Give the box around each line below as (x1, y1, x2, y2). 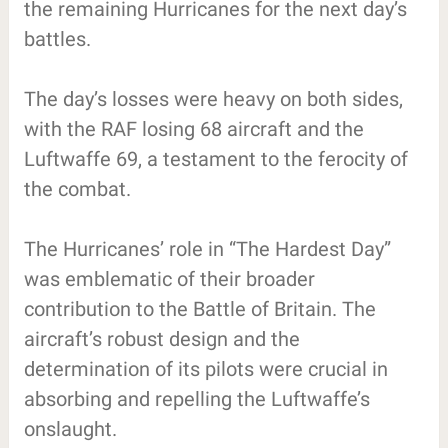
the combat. (23, 176, 131, 201)
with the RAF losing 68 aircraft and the (23, 116, 364, 141)
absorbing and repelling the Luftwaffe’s (23, 386, 370, 411)
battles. (23, 26, 91, 51)
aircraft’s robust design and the (23, 326, 300, 351)
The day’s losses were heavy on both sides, (23, 86, 403, 111)
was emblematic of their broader (23, 266, 315, 291)
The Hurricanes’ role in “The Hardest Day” (23, 236, 391, 261)
